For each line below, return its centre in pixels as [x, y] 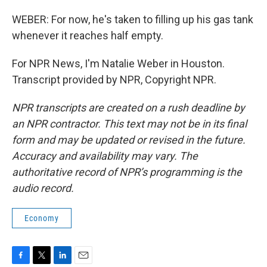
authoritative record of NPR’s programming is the [127, 172]
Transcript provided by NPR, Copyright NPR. [114, 80]
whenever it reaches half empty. [88, 35]
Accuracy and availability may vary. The [105, 156]
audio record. [43, 188]
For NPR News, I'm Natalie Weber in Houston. [118, 63]
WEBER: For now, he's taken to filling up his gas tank [133, 19]
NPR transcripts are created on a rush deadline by [128, 108]
